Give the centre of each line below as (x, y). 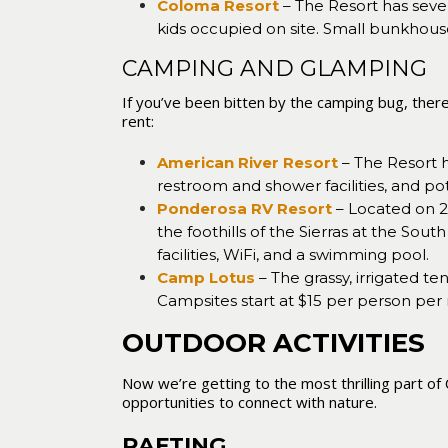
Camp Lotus (206, 277)
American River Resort (248, 162)
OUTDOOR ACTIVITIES (273, 343)
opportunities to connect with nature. (251, 402)
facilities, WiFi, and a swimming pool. (295, 254)
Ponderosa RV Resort (245, 208)
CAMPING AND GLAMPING (277, 68)
